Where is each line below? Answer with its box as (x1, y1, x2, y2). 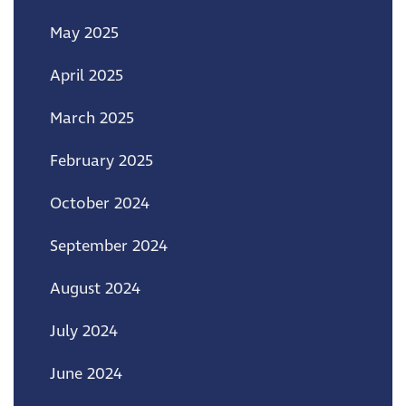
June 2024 (50, 362, 122, 385)
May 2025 (50, 22, 119, 44)
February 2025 (50, 150, 153, 172)
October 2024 (50, 192, 150, 215)
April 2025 (50, 64, 123, 87)
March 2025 (50, 107, 134, 130)
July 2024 (50, 320, 118, 343)
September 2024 (50, 235, 168, 257)
